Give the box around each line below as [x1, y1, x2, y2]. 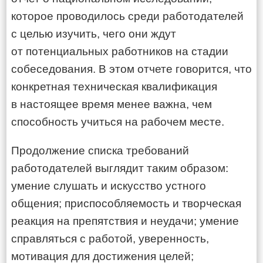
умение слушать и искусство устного [11, 180, 206, 192]
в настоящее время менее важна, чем [11, 98, 212, 110]
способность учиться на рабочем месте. [11, 116, 224, 128]
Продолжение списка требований [11, 144, 189, 157]
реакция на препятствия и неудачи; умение [11, 215, 239, 227]
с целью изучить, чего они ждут [11, 28, 176, 40]
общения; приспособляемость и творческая [11, 197, 241, 210]
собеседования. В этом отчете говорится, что [11, 63, 252, 75]
